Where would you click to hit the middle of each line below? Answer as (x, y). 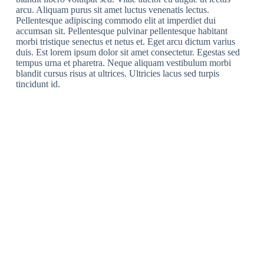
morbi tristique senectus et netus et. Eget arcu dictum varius (125, 42)
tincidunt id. (38, 84)
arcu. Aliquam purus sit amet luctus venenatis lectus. (112, 10)
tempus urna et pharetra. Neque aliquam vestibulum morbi (123, 63)
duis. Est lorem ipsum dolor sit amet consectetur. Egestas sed (128, 52)
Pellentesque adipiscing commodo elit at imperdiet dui (115, 20)
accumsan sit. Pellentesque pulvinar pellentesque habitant (121, 31)
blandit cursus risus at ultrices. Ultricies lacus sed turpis (117, 73)
